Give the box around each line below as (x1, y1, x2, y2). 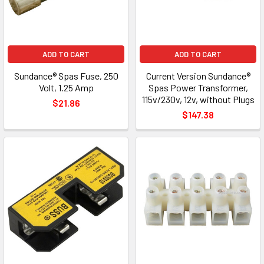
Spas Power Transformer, (148, 82, 248, 93)
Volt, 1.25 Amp (38, 82, 94, 93)
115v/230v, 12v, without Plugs (141, 94, 255, 105)
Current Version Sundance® (146, 70, 250, 81)
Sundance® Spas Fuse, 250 (14, 70, 118, 81)
